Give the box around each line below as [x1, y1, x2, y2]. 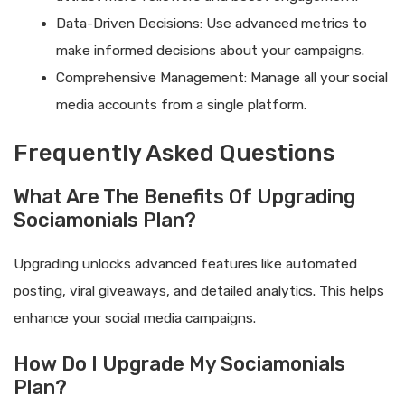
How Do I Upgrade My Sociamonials [14, 352, 345, 377]
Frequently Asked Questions [14, 139, 334, 168]
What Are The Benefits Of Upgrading [14, 184, 355, 210]
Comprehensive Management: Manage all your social [55, 69, 388, 86]
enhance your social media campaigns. [14, 310, 256, 327]
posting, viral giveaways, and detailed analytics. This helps [14, 283, 384, 300]
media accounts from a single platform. [55, 96, 306, 113]
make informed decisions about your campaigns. [55, 42, 364, 59]
